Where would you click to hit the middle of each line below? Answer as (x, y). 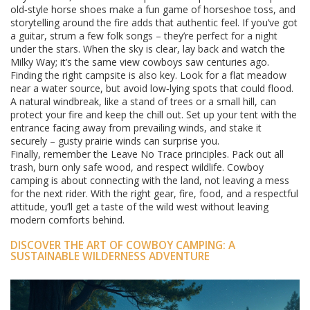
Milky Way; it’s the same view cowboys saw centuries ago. (140, 62)
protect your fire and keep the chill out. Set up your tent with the (154, 115)
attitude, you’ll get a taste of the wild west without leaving (139, 207)
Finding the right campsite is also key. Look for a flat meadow (148, 75)
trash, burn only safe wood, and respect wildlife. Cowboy (137, 167)
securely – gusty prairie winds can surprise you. (115, 141)
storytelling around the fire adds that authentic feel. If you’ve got (154, 22)
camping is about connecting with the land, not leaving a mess (150, 180)
